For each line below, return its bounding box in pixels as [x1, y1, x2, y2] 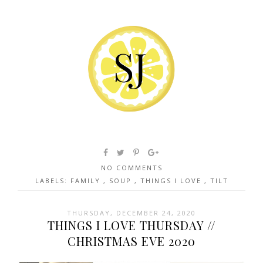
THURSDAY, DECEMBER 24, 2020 [67, 208, 196, 217]
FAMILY [70, 176, 103, 185]
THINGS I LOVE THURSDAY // [48, 217, 215, 233]
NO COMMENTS [100, 163, 163, 172]
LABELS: [35, 176, 70, 185]
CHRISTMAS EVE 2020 [68, 232, 195, 249]
